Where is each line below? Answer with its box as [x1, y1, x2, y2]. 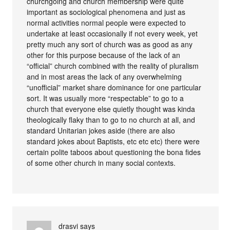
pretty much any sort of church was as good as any [27, 39, 193, 49]
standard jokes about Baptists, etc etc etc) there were [27, 136, 200, 146]
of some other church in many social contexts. [27, 157, 176, 168]
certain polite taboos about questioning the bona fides [27, 146, 201, 157]
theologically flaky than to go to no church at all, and [27, 114, 196, 125]
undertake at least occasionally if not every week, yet [27, 28, 198, 39]
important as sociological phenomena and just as [27, 6, 186, 17]
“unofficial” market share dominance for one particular [27, 82, 202, 92]
